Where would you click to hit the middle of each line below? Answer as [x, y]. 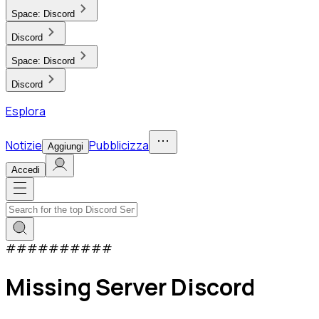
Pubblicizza [119, 145]
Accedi [26, 170]
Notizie [24, 145]
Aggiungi [66, 146]
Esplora [26, 111]
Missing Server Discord [130, 287]
